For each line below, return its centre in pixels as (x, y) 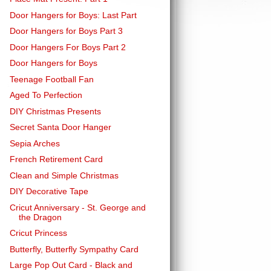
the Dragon (40, 217)
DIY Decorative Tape (49, 191)
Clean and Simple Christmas (64, 175)
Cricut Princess (38, 233)
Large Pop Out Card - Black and (71, 265)
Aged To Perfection (46, 95)
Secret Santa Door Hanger (60, 127)
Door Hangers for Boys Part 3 (66, 31)
